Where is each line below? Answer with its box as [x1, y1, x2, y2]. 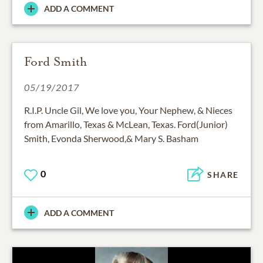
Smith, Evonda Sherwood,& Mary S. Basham [24, 133, 198, 144]
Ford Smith [24, 54, 87, 70]
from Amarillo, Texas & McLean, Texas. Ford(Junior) [24, 119, 228, 130]
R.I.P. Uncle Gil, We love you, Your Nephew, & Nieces [24, 104, 232, 116]
